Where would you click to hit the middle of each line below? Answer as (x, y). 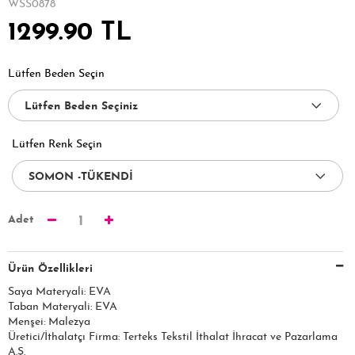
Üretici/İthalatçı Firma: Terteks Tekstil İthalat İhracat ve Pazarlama (173, 337)
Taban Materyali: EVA (63, 307)
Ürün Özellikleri (50, 269)
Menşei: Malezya (49, 322)
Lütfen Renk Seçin (57, 145)
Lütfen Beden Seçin (56, 74)
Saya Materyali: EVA (59, 292)
